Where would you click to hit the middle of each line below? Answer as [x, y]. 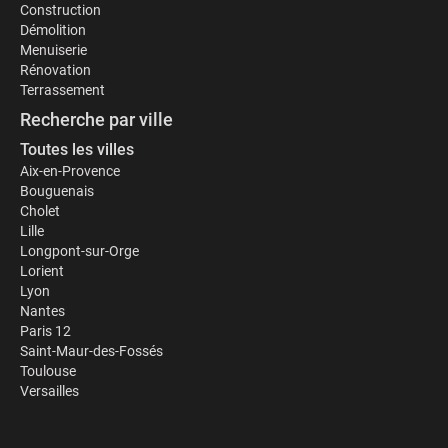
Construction [60, 10]
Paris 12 [45, 331]
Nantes [42, 311]
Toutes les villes [77, 149]
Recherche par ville [96, 119]
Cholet [40, 211]
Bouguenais [57, 191]
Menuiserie [53, 50]
